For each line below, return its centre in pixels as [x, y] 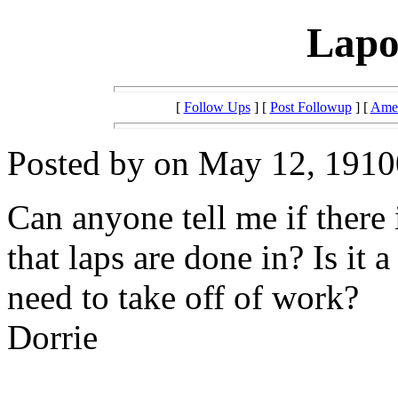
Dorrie [52, 337]
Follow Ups [217, 107]
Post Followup [310, 107]
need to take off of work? [183, 297]
